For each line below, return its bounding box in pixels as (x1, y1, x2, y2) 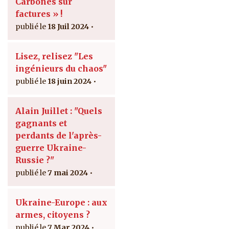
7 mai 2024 (48, 168, 88, 178)
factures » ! (15, 9, 62, 19)
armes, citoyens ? (15, 210, 90, 220)
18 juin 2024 (48, 77, 91, 86)
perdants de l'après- (15, 130, 102, 141)
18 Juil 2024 (48, 22, 89, 32)
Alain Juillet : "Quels (15, 106, 102, 117)
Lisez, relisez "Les (15, 51, 93, 62)
